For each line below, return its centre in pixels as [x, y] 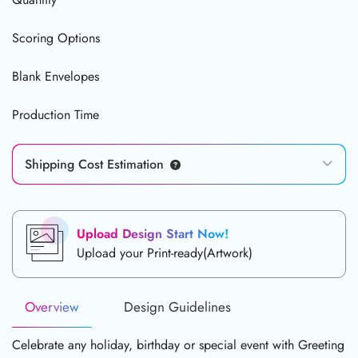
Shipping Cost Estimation [94, 164]
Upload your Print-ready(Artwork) [165, 253]
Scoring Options [56, 38]
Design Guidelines [177, 306]
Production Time [56, 114]
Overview [52, 306]
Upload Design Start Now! [153, 234]
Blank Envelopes [56, 76]
